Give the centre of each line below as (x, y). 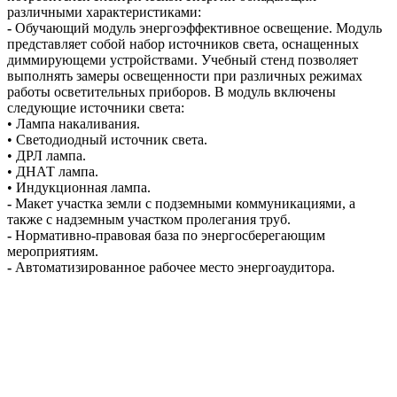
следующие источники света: (96, 107)
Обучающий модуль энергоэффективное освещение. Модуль (197, 27)
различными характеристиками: (104, 12)
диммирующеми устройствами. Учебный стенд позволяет (183, 59)
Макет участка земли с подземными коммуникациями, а (183, 203)
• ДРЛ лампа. (47, 155)
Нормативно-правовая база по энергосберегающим (168, 235)
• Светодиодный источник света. (107, 139)
